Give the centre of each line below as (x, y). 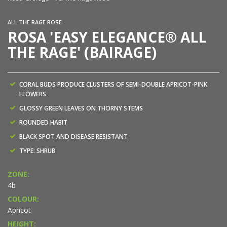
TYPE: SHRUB (37, 151)
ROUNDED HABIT (43, 123)
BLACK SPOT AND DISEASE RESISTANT (73, 137)
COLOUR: (23, 199)
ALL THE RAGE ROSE (35, 22)
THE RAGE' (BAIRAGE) (82, 52)
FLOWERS (33, 94)
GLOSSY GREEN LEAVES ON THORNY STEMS (81, 108)
